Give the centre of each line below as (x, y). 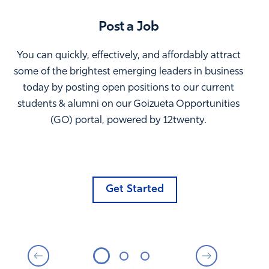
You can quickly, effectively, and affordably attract (128, 56)
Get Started (134, 190)
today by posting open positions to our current (128, 88)
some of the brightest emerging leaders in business (128, 72)
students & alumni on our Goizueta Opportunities (128, 104)
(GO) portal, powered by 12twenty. (128, 121)
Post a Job (128, 28)
